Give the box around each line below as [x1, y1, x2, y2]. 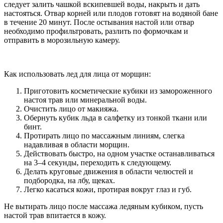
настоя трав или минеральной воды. [24, 96, 147, 105]
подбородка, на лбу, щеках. [24, 176, 115, 185]
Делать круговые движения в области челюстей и [24, 167, 193, 176]
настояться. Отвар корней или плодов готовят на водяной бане [4, 9, 218, 18]
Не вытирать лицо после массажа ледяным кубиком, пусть [4, 202, 203, 211]
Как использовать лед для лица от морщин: [4, 70, 151, 79]
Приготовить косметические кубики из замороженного [24, 87, 212, 96]
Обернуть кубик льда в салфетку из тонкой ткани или [24, 113, 207, 122]
